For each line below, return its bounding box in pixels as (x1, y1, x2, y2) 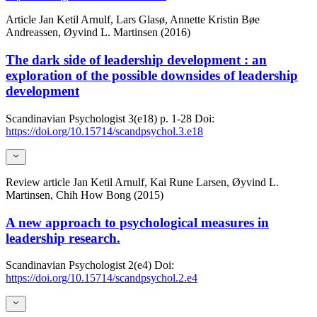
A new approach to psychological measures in (6, 214, 269, 230)
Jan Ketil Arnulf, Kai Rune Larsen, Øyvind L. (73, 176, 279, 189)
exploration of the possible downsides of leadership (6, 68, 298, 83)
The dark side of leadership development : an (6, 52, 267, 67)
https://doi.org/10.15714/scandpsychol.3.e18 (6, 125, 203, 137)
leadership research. (6, 230, 120, 246)
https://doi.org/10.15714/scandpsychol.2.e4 (6, 272, 197, 284)
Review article (6, 176, 73, 189)
